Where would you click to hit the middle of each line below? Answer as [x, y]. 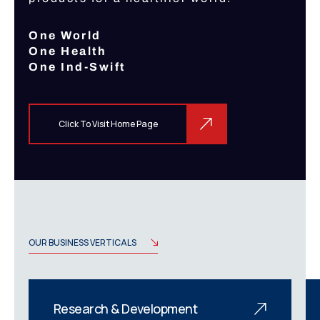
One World [67, 36]
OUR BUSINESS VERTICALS [82, 242]
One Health [70, 51]
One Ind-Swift [77, 67]
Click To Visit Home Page [108, 124]
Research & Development [126, 309]
